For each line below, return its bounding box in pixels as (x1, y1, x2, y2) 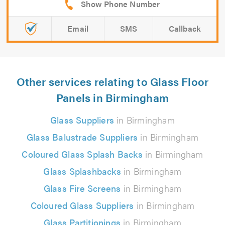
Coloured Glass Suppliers (30, 199, 134, 212)
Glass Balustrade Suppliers (26, 131, 138, 144)
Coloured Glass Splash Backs (22, 148, 143, 161)
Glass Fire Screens (43, 182, 121, 195)
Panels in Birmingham (56, 89, 169, 105)
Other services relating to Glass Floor (16, 73, 209, 89)
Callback (168, 23, 201, 35)
